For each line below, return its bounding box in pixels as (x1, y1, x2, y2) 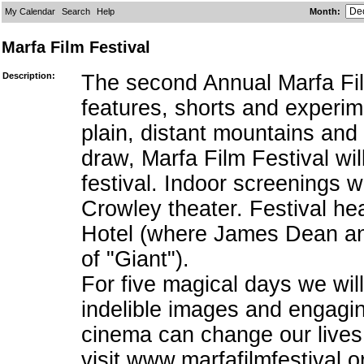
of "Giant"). (81, 247, 189, 272)
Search (62, 6, 90, 16)
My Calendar (5, 6, 55, 16)
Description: (2, 71, 55, 81)
